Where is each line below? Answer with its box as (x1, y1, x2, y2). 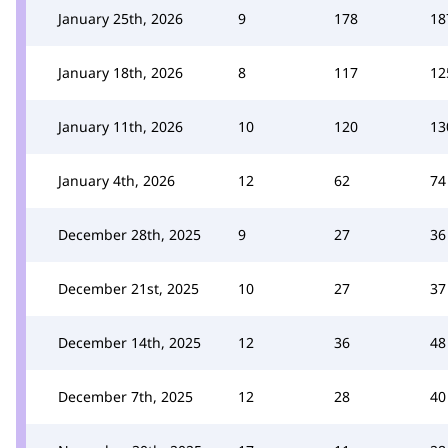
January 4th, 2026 (58, 171, 175, 190)
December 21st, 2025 (58, 279, 199, 298)
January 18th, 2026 (58, 63, 183, 82)
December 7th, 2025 (58, 387, 193, 406)
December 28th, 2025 (58, 225, 201, 244)
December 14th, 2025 (58, 333, 201, 352)
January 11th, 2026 (58, 117, 183, 136)
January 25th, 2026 (58, 9, 183, 28)
